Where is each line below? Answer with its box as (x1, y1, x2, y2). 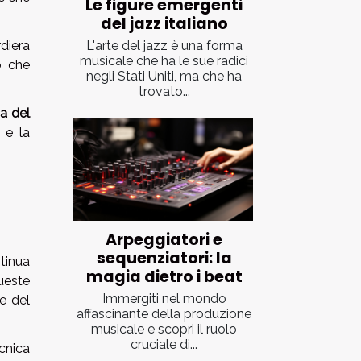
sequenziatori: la (96, 247, 232, 269)
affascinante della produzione (77, 305, 251, 322)
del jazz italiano (100, 12, 228, 35)
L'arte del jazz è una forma (85, 37, 243, 53)
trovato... (138, 83, 190, 99)
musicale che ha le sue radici (80, 52, 248, 68)
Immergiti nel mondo (102, 290, 226, 306)
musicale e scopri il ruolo (91, 321, 237, 337)
